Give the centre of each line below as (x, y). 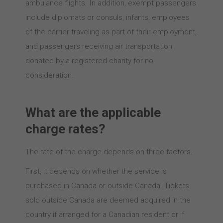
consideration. (49, 75)
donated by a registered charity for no (89, 61)
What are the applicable (93, 112)
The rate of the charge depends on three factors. (109, 152)
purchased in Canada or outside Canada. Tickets (107, 186)
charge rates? (65, 129)
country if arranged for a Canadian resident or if (105, 215)
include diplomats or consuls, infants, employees (107, 17)
